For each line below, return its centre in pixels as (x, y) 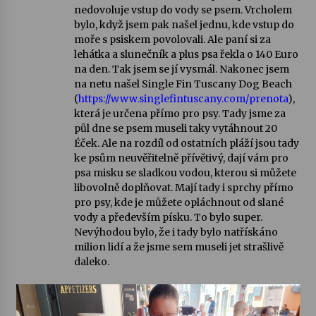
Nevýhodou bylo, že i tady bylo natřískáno (176, 232)
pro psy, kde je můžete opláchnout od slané (178, 202)
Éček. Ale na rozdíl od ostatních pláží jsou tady (186, 143)
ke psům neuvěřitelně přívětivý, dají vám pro (181, 158)
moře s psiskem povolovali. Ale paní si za (172, 39)
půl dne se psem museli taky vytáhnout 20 (175, 128)
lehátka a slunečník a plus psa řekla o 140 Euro (186, 54)
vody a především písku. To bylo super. (168, 217)
